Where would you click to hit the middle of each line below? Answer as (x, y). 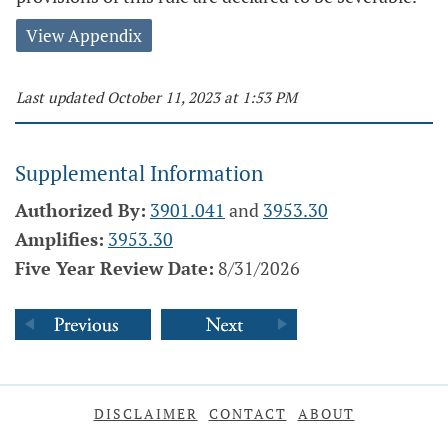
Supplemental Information (139, 173)
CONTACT (247, 413)
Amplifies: (59, 239)
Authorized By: (80, 210)
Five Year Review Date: (114, 268)
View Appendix (84, 35)
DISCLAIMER (145, 413)
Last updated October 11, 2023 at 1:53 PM (156, 97)
